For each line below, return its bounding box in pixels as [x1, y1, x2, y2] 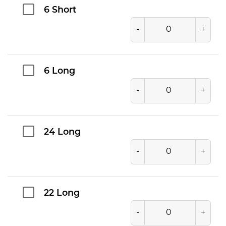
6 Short [44, 6, 76, 15]
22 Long [44, 189, 80, 198]
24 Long [44, 128, 81, 137]
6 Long [44, 67, 75, 76]
